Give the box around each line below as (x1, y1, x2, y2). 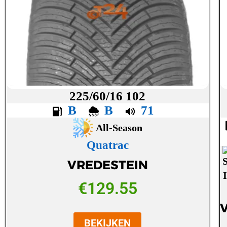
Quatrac (86, 138, 129, 152)
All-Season (95, 122, 142, 133)
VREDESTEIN (67, 158, 148, 173)
